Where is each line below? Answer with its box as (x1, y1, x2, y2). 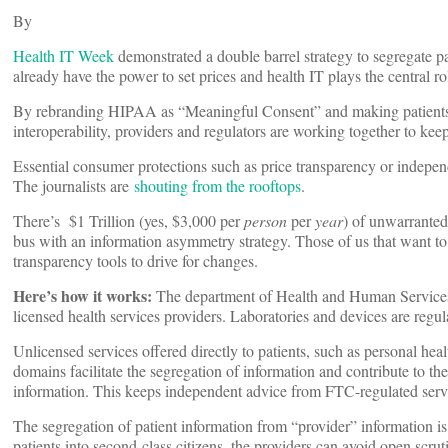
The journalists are (13, 175, 134, 197)
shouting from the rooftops (134, 175, 301, 197)
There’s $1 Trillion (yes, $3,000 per (13, 210, 244, 232)
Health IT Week (13, 45, 118, 67)
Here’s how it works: (13, 284, 156, 308)
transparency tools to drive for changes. (13, 250, 258, 272)
